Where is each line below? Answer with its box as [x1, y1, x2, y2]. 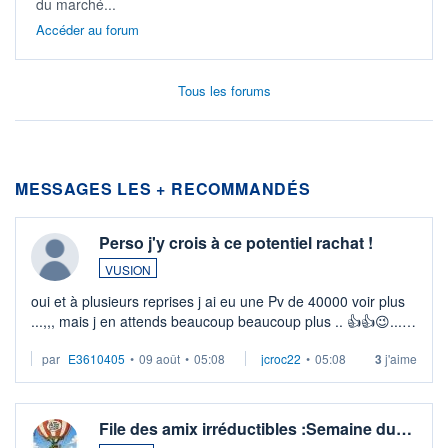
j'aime [382, 350, 417, 368]
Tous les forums [177, 81, 271, 101]
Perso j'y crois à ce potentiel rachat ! [99, 231, 373, 255]
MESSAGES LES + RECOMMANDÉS [15, 177, 311, 201]
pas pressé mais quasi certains [31, 331, 227, 352]
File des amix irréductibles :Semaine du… [99, 417, 412, 441]
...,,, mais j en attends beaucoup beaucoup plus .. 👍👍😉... [31, 311, 402, 332]
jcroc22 [261, 350, 301, 368]
